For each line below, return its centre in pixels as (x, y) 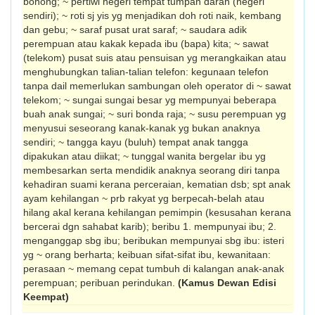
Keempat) (46, 297)
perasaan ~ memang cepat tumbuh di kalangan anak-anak (154, 269)
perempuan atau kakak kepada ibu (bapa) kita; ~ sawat (146, 44)
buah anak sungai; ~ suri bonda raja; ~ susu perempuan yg (155, 114)
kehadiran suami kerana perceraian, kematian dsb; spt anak (157, 184)
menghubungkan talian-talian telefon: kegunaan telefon (146, 72)
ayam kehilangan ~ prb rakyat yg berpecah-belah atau (144, 198)
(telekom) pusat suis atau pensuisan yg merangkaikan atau (155, 58)
